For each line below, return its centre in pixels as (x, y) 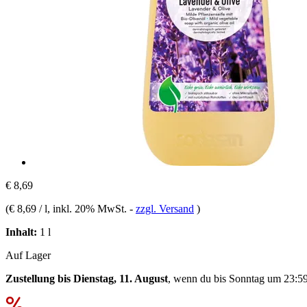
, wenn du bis (198, 278)
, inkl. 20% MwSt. (88, 208)
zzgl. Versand (165, 208)
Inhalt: (21, 232)
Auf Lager (28, 255)
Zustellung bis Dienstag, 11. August (87, 278)
